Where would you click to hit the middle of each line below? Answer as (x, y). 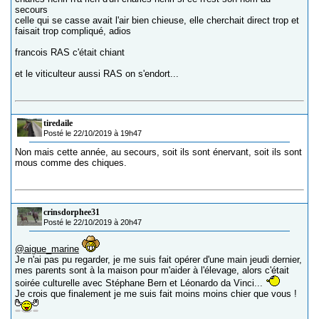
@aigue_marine (47, 249)
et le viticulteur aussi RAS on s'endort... (97, 74)
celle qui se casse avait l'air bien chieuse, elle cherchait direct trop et (157, 20)
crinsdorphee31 (72, 212)
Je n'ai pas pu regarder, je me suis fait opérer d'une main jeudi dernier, (158, 260)
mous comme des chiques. (71, 163)
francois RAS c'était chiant (70, 52)
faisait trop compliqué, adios (73, 31)
